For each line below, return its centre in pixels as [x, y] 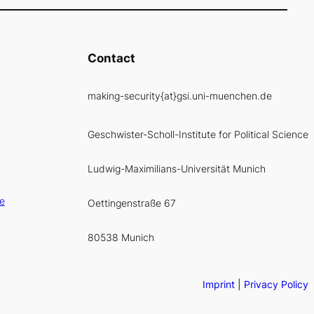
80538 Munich [121, 237]
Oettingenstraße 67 [132, 203]
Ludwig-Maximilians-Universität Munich [177, 169]
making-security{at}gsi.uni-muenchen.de [180, 96]
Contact [111, 58]
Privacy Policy [276, 285]
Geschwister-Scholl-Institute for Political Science [198, 135]
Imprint [219, 285]
